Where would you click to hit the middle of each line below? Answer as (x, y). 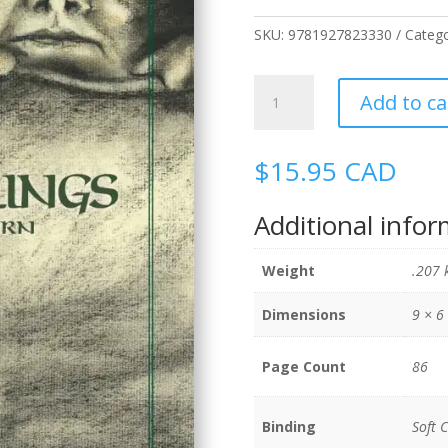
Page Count (303, 367)
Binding (288, 427)
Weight (288, 271)
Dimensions (303, 315)
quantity (278, 109)
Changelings (291, 86)
